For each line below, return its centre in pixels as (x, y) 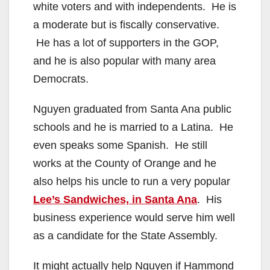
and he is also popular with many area (124, 61)
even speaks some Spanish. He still (120, 145)
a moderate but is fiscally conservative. (126, 24)
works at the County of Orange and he (125, 163)
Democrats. (61, 79)
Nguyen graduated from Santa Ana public (132, 109)
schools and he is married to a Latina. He (133, 127)
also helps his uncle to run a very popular (132, 181)
